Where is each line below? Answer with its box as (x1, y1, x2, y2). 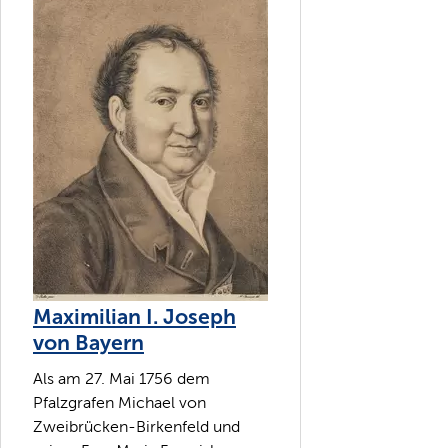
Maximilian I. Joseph (33, 304, 236, 331)
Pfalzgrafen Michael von (33, 393, 206, 411)
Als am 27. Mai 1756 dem (33, 369, 210, 387)
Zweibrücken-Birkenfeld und (33, 417, 240, 435)
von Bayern (33, 330, 144, 357)
